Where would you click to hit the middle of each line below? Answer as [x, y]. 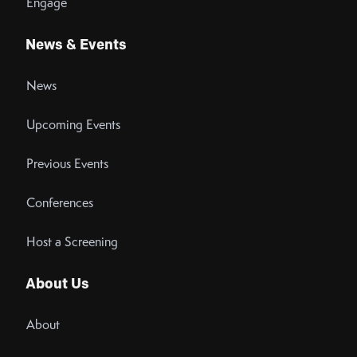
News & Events [76, 45]
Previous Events [68, 164]
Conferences [60, 203]
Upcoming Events [74, 125]
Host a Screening [73, 242]
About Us [58, 284]
